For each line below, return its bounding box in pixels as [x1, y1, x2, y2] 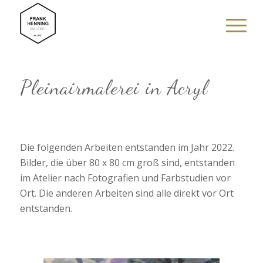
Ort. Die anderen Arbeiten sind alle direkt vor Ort [19, 186, 234, 200]
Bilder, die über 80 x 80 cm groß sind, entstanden [19, 156, 235, 169]
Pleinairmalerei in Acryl [19, 76, 208, 100]
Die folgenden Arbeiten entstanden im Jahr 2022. [19, 140, 234, 154]
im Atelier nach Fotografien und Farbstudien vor [19, 171, 231, 184]
